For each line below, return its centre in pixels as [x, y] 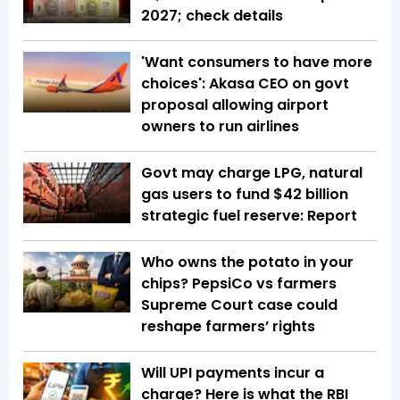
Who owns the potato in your [247, 262]
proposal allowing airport [235, 105]
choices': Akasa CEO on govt [245, 84]
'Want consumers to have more [257, 62]
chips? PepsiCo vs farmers [239, 284]
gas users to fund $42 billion [245, 195]
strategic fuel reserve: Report [251, 216]
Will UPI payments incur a [233, 373]
